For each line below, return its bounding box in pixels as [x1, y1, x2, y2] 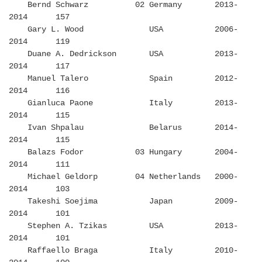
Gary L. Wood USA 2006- [9, 25, 238, 35]
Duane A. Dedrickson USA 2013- [9, 49, 238, 59]
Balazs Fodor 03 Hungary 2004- [9, 147, 238, 157]
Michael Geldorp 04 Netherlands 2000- [9, 172, 238, 182]
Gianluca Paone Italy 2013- [9, 98, 238, 108]
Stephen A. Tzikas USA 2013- [9, 221, 238, 231]
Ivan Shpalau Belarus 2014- [9, 123, 238, 133]
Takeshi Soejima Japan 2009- [9, 196, 238, 206]
